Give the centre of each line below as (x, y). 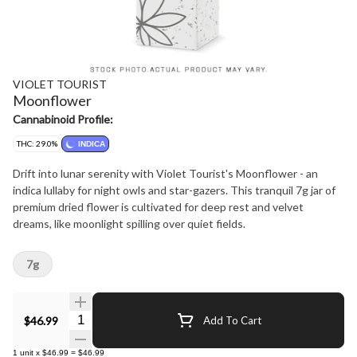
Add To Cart (232, 320)
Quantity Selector (116, 318)
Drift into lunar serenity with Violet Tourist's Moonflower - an (165, 173)
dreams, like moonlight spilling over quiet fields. (129, 224)
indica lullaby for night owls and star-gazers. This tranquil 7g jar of (174, 190)
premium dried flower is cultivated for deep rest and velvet (158, 207)
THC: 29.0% (37, 143)
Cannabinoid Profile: (63, 119)
